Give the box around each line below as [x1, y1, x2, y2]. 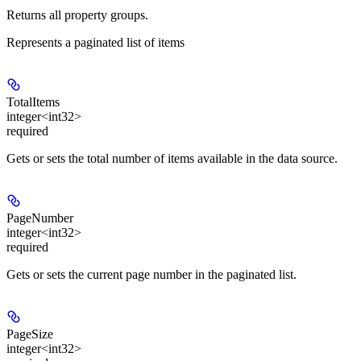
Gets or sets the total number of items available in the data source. [6, 151, 338, 165]
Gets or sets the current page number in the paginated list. [6, 267, 297, 281]
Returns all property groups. [6, 7, 148, 22]
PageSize [6, 326, 53, 341]
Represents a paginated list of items [6, 35, 185, 49]
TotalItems [6, 94, 60, 109]
